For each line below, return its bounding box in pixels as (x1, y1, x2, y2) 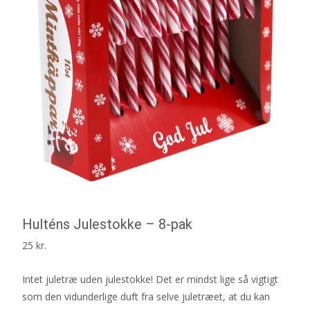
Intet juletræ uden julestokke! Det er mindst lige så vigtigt (22, 272, 278, 286)
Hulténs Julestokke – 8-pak (22, 215, 192, 232)
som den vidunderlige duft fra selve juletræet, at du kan (22, 289, 270, 303)
